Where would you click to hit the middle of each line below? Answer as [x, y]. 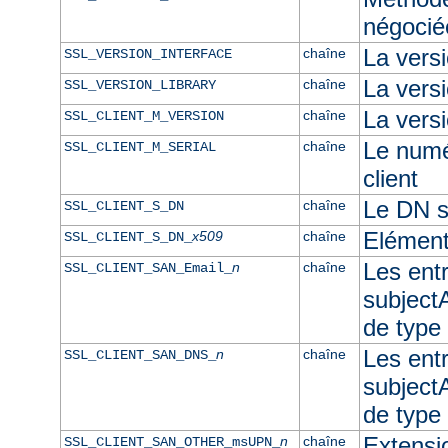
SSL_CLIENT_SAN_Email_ [147, 267]
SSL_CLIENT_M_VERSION [143, 115]
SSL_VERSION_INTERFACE [147, 53]
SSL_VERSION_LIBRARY [139, 84]
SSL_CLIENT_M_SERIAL [139, 146]
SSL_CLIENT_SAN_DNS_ [139, 354]
